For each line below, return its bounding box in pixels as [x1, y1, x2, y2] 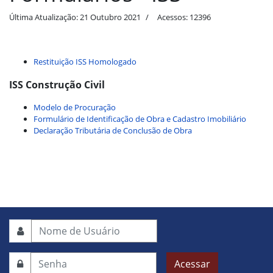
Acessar [174, 257, 210, 271]
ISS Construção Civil [9, 78, 105, 91]
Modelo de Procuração [34, 102, 116, 113]
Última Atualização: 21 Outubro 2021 [9, 12, 141, 23]
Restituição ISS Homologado [34, 56, 136, 67]
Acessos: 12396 [157, 12, 211, 23]
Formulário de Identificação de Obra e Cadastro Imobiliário [34, 113, 246, 124]
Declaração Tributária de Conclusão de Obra [34, 125, 194, 136]
